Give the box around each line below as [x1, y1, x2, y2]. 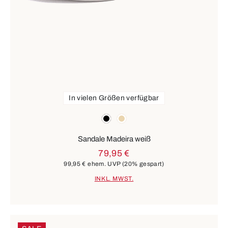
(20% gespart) [122, 160, 164, 167]
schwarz [101, 112, 129, 121]
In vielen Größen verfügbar [69, 94, 159, 102]
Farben [10, 111, 35, 120]
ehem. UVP [85, 160, 122, 167]
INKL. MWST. [94, 175, 134, 183]
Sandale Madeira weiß [77, 134, 151, 143]
